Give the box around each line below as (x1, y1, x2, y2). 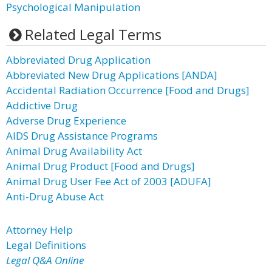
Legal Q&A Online (6, 253, 84, 267)
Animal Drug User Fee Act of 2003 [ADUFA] (6, 174, 211, 188)
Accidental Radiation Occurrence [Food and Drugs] (6, 83, 250, 97)
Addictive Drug (6, 98, 78, 112)
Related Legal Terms (24, 24, 161, 44)
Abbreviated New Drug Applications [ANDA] (6, 68, 217, 82)
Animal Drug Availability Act (6, 144, 142, 158)
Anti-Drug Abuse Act (6, 189, 104, 203)
